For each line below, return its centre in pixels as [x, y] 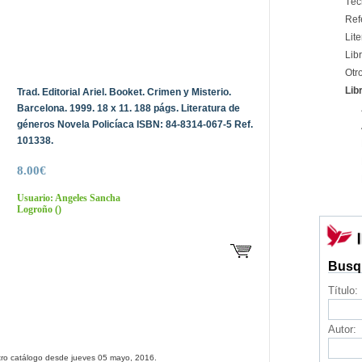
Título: [343, 290]
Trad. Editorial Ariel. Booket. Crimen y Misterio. [124, 92]
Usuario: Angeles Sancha [68, 198]
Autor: [342, 329]
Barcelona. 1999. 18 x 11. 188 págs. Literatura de [128, 108]
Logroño [34, 209]
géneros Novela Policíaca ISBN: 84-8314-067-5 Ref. [135, 124]
